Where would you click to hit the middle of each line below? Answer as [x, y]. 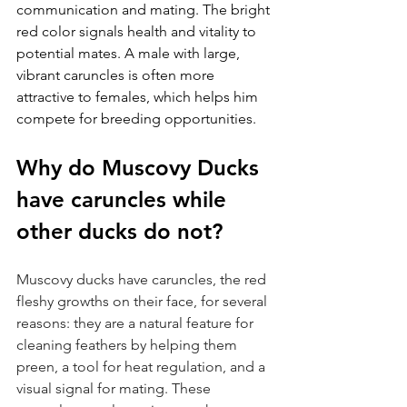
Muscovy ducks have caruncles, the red [143, 280]
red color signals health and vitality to [138, 32]
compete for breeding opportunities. [136, 119]
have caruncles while [124, 200]
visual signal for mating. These [115, 389]
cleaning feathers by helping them [129, 345]
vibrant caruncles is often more [117, 75]
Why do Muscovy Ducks [141, 168]
